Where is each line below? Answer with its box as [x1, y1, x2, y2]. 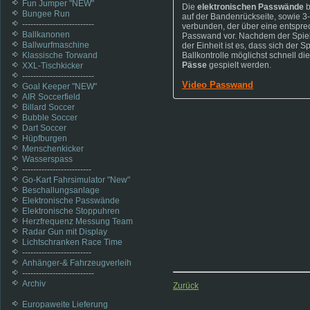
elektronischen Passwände [197, 2, 304, 12]
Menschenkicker [22, 144, 84, 154]
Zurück [173, 281, 199, 291]
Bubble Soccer [22, 113, 77, 122]
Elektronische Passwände [22, 196, 120, 206]
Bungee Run [22, 9, 70, 19]
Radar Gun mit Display [22, 227, 107, 237]
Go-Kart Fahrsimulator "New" [22, 175, 130, 185]
